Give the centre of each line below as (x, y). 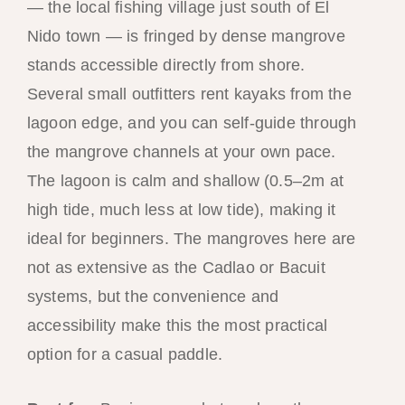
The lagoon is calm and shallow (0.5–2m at (185, 180)
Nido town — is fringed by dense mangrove (186, 36)
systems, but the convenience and (153, 296)
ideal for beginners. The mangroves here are (191, 238)
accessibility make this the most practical (177, 325)
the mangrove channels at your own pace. (181, 151)
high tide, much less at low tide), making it (181, 209)
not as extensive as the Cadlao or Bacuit (176, 267)
